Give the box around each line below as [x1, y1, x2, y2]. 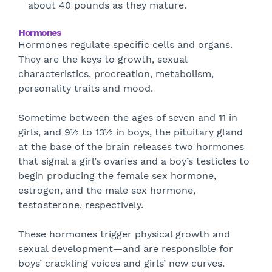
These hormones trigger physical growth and [18, 228, 230, 240]
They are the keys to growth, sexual [18, 53, 187, 65]
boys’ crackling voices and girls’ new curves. [18, 257, 225, 269]
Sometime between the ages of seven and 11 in [18, 112, 237, 123]
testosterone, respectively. [18, 199, 143, 211]
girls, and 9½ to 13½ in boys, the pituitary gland [18, 126, 243, 138]
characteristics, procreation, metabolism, [18, 68, 214, 80]
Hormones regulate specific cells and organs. [18, 39, 233, 50]
